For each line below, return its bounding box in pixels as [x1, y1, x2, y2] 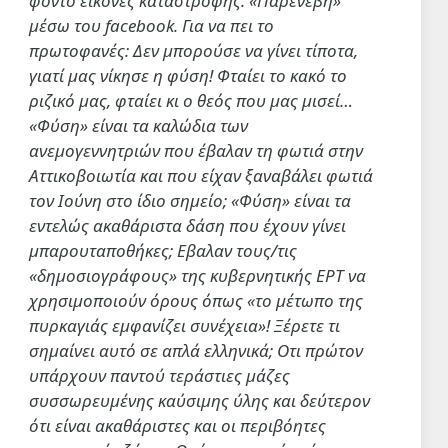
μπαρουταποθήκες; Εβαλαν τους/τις [29, 239, 297, 263]
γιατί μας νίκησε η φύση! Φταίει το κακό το [29, 64, 347, 88]
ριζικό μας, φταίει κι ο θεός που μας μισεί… [29, 89, 353, 113]
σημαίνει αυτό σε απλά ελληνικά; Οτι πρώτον [29, 339, 363, 363]
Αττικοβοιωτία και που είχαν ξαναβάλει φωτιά [29, 164, 373, 188]
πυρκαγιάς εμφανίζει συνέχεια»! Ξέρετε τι [29, 314, 340, 338]
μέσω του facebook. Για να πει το [29, 14, 274, 38]
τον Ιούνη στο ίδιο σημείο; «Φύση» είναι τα [29, 189, 351, 213]
